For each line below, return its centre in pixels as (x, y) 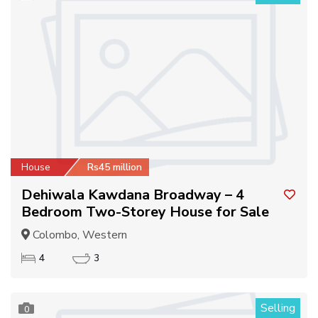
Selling (278, 308)
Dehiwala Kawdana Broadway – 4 (133, 195)
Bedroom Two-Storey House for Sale (145, 212)
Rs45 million (115, 168)
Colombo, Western (78, 235)
